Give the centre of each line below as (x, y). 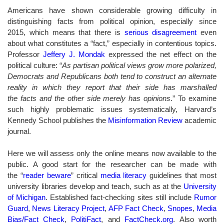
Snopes (180, 208)
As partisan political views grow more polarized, (139, 65)
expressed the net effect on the (161, 54)
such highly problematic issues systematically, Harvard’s (112, 109)
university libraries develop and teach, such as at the (95, 186)
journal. (20, 131)
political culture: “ (35, 65)
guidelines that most (181, 175)
